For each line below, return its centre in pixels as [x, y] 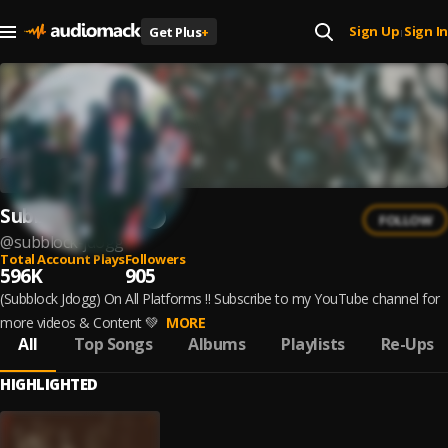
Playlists [313, 344]
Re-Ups [407, 344]
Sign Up [374, 31]
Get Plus [175, 31]
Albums [216, 344]
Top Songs [112, 344]
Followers [154, 259]
